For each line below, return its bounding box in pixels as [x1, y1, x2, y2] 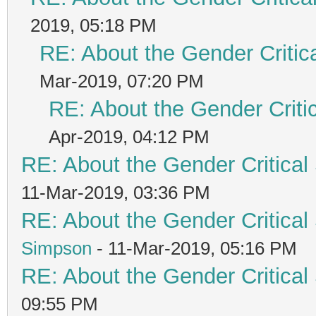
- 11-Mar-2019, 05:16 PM [92, 237, 297, 259]
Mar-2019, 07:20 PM [39, 70, 204, 92]
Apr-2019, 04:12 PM [49, 126, 209, 147]
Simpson [21, 237, 92, 259]
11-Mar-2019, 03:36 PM [21, 181, 210, 203]
